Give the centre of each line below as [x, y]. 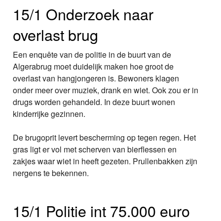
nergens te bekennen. [51, 173]
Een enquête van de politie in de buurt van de [92, 55]
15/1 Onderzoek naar [83, 14]
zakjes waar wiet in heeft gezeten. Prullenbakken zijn [105, 161]
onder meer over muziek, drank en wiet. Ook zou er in [106, 90]
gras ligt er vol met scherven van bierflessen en [95, 149]
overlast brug [56, 35]
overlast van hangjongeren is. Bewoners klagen [96, 78]
